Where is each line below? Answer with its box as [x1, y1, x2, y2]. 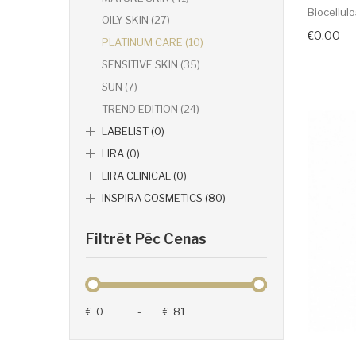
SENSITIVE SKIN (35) [102, 58, 200, 72]
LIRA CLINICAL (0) [102, 169, 187, 183]
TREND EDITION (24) [102, 103, 199, 116]
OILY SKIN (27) [102, 14, 170, 27]
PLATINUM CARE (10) [102, 36, 203, 49]
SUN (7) [102, 80, 137, 94]
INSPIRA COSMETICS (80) [102, 192, 226, 205]
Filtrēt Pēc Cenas [86, 230, 207, 248]
